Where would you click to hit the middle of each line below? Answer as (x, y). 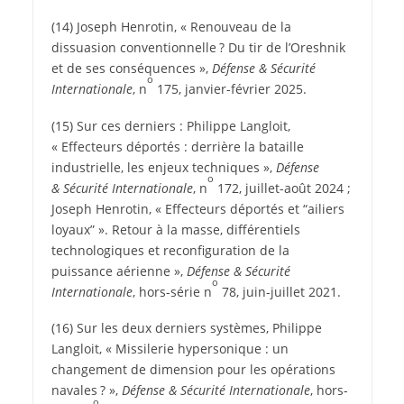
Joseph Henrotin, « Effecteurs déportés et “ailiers (197, 208)
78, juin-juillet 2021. (279, 291)
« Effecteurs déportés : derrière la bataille (177, 146)
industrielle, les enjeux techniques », (163, 167)
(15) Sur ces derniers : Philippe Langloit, (170, 125)
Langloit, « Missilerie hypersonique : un (170, 349)
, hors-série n (172, 291)
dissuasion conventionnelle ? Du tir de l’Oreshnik (198, 47)
